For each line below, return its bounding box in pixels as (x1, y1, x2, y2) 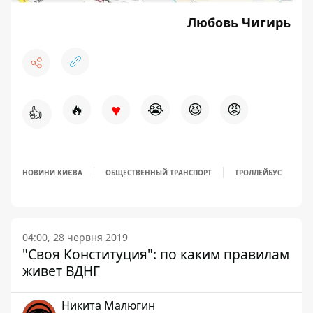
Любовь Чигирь (187, 14, 291, 31)
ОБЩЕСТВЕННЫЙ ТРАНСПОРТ (105, 168, 212, 178)
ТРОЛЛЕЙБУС (235, 168, 282, 178)
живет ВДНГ (22, 261, 100, 281)
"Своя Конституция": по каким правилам (22, 245, 289, 264)
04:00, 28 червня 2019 (22, 231, 128, 245)
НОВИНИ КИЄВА (22, 168, 82, 178)
